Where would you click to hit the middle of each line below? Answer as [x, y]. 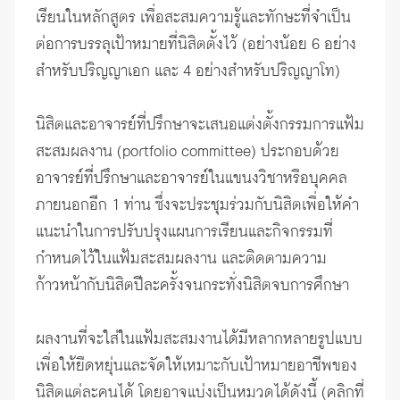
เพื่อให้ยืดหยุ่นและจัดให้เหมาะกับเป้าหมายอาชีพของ [196, 367]
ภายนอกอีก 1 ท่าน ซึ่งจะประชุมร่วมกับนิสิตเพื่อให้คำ [197, 206]
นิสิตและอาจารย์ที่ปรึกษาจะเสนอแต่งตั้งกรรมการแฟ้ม [200, 125]
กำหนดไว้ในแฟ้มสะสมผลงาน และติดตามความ [181, 259]
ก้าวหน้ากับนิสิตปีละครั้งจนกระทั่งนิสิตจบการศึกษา [192, 286]
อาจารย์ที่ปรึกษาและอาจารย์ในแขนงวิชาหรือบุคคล [192, 179]
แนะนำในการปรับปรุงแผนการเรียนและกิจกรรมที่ [184, 233]
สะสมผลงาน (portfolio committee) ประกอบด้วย [187, 152]
